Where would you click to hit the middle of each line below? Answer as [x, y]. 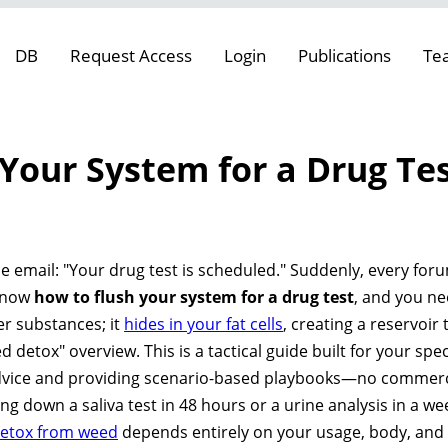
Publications [344, 55]
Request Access [131, 55]
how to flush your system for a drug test [194, 296]
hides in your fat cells [203, 323]
